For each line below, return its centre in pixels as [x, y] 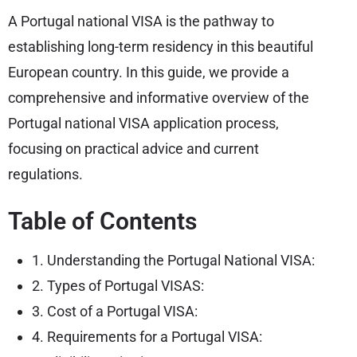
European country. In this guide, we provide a [149, 72]
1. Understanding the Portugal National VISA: [173, 260]
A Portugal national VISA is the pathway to [141, 21]
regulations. [47, 174]
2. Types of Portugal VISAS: [118, 285]
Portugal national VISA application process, [143, 123]
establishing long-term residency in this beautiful [161, 46]
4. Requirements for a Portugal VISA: [147, 336]
